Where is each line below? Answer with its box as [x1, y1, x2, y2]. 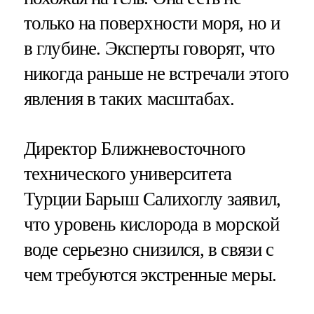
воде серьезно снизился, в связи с [23, 238, 274, 260]
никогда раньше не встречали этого [23, 62, 289, 84]
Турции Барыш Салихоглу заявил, [23, 188, 281, 210]
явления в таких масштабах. [23, 88, 235, 109]
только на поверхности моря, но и [23, 12, 280, 34]
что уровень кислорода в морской [23, 213, 280, 235]
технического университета [23, 163, 232, 184]
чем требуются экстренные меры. [23, 264, 277, 285]
